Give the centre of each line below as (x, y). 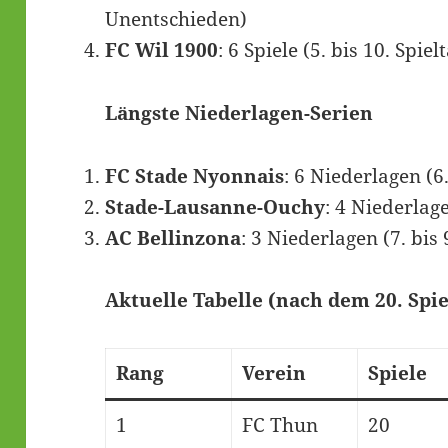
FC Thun (279, 425)
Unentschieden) (176, 18)
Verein (273, 373)
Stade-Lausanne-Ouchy (215, 206)
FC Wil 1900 (162, 49)
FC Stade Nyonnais (195, 175)
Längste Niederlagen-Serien (239, 112)
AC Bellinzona (173, 237)
